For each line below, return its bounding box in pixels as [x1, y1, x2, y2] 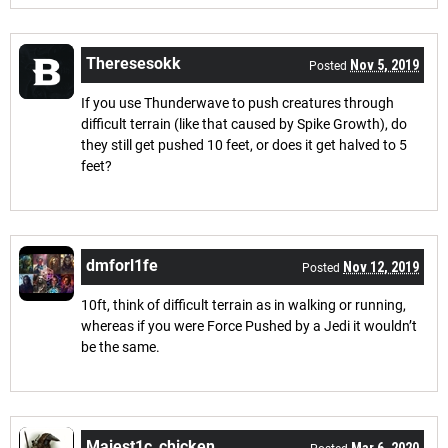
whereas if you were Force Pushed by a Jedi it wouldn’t [81, 317, 417, 334]
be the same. [81, 338, 163, 355]
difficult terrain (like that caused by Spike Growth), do [81, 115, 407, 132]
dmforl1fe [86, 255, 158, 275]
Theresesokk [86, 53, 181, 73]
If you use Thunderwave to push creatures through [81, 94, 394, 111]
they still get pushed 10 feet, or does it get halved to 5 [81, 136, 407, 153]
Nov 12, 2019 [343, 258, 419, 275]
